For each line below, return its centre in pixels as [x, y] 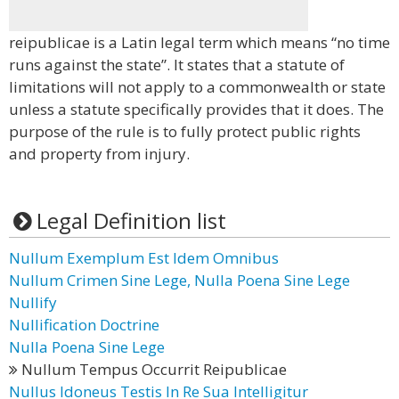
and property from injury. [99, 154]
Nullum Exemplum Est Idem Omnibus [144, 258]
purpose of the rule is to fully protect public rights [185, 131]
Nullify [33, 302]
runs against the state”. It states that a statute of [177, 65]
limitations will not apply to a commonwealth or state [197, 87]
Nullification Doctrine [84, 325]
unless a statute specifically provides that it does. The [196, 109]
